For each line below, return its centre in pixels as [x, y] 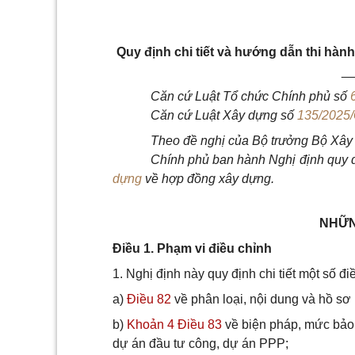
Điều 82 [149, 299]
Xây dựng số [260, 115]
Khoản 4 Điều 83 [174, 324]
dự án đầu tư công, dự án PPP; [200, 344]
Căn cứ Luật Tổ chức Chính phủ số [250, 96]
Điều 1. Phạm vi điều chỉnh [192, 248]
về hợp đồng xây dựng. [208, 179]
